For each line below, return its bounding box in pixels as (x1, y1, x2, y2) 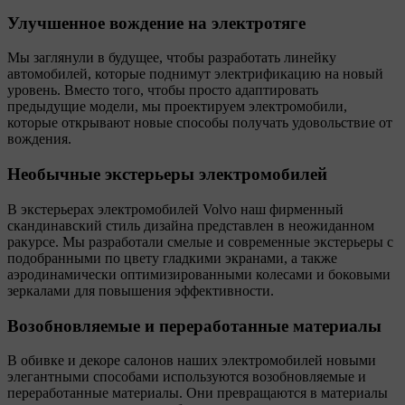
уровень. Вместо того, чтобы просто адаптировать (7, 82, 318, 99)
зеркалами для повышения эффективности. (7, 282, 274, 298)
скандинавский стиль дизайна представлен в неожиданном (7, 217, 374, 233)
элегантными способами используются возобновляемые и (7, 369, 366, 385)
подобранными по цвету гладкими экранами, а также (7, 250, 337, 266)
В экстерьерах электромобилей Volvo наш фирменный (7, 201, 344, 217)
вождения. (7, 131, 71, 147)
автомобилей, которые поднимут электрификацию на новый (7, 66, 383, 82)
